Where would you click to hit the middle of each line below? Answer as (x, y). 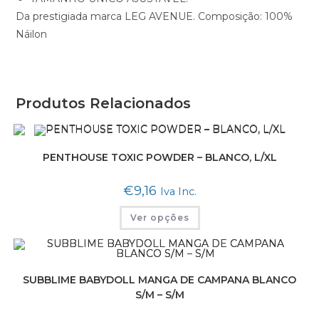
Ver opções (159, 217)
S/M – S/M (159, 295)
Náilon (32, 35)
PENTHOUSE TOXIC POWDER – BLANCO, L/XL (159, 157)
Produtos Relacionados (104, 104)
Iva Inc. (178, 191)
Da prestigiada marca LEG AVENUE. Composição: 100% (155, 17)
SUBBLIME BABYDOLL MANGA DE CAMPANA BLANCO (159, 280)
